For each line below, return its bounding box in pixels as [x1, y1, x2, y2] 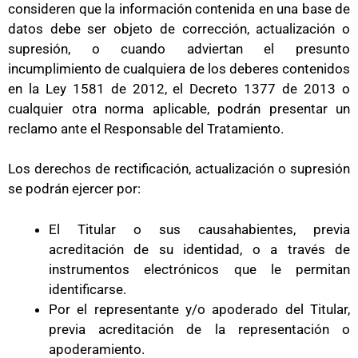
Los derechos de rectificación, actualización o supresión [8, 161, 350, 177]
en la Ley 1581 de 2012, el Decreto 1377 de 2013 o [8, 80, 350, 97]
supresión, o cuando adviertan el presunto [8, 40, 350, 57]
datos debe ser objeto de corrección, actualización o [8, 20, 350, 37]
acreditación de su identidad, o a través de [49, 241, 350, 257]
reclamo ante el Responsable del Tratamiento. [8, 120, 284, 137]
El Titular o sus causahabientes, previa [49, 221, 350, 237]
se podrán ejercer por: [8, 181, 141, 197]
